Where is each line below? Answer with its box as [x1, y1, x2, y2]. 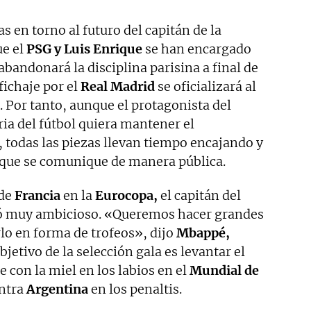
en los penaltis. [88, 281, 182, 298]
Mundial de [190, 262, 259, 279]
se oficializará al [155, 78, 256, 95]
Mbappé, [176, 225, 230, 242]
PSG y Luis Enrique [26, 41, 142, 58]
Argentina [26, 281, 88, 298]
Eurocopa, [95, 187, 158, 204]
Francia [15, 187, 60, 204]
